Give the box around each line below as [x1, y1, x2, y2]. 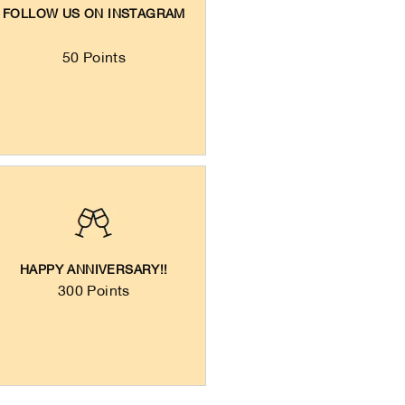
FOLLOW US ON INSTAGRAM [2, 9, 185, 22]
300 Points [57, 285, 130, 298]
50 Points [61, 52, 127, 66]
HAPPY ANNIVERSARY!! [20, 264, 168, 277]
